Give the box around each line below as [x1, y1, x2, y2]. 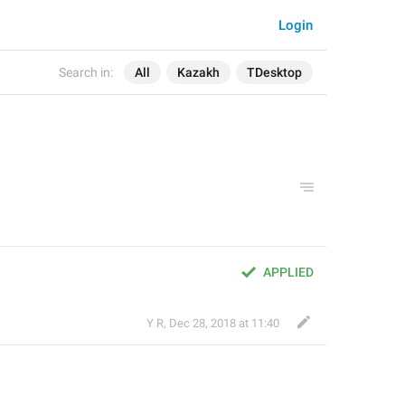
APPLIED [263, 265, 314, 279]
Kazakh [177, 65, 220, 80]
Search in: [59, 65, 113, 80]
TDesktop [247, 65, 302, 80]
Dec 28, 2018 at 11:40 [169, 316, 279, 330]
